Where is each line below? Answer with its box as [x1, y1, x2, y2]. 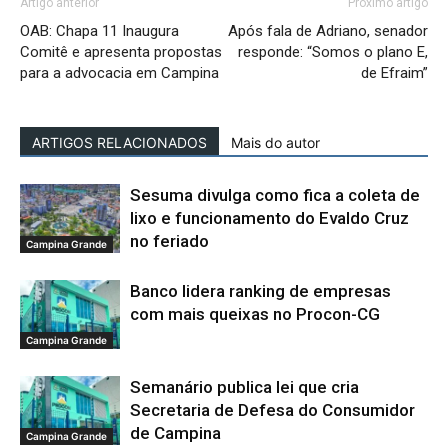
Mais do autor [231, 134, 320, 151]
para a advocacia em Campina [20, 64, 219, 82]
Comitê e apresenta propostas [20, 43, 222, 61]
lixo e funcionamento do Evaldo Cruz [130, 208, 409, 228]
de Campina [130, 423, 221, 443]
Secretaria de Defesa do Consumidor [130, 400, 415, 420]
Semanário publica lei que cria [130, 377, 359, 397]
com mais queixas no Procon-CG [130, 304, 380, 324]
